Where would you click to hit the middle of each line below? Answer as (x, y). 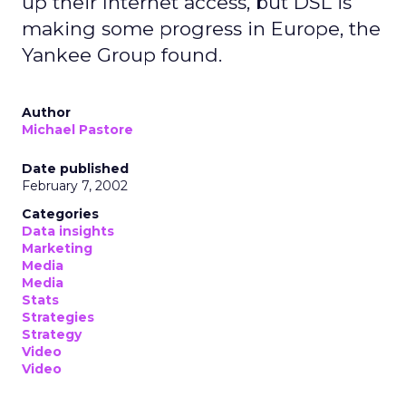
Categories (60, 214)
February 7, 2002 (75, 186)
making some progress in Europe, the (201, 29)
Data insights (68, 231)
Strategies (58, 317)
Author (46, 112)
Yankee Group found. (122, 55)
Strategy (52, 334)
